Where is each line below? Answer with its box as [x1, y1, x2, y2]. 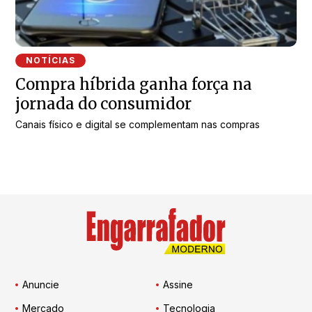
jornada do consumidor [15, 94, 192, 114]
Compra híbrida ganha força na [15, 75, 253, 95]
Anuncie [22, 278, 60, 290]
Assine [163, 278, 193, 290]
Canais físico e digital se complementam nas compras [15, 118, 260, 131]
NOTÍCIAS [26, 55, 76, 66]
